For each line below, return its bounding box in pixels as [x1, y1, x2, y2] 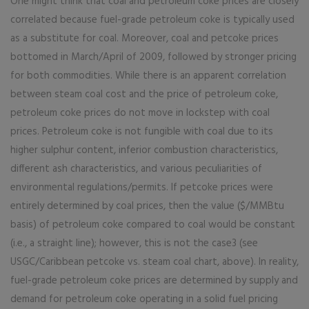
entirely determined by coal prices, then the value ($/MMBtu [10, 198, 284, 215]
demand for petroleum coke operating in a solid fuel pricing [10, 291, 278, 308]
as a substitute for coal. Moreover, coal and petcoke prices [10, 30, 279, 47]
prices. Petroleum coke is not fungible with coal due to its [10, 123, 273, 140]
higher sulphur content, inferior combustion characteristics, [10, 142, 278, 159]
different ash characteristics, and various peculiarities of [10, 161, 262, 177]
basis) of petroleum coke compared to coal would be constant [10, 217, 295, 233]
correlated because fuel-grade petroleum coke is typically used [10, 12, 295, 28]
